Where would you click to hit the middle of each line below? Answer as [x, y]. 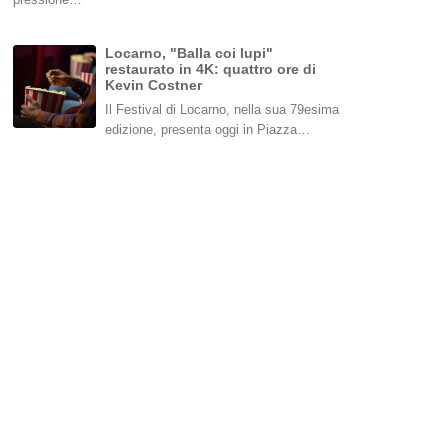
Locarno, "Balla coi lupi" [189, 53]
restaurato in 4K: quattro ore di [211, 69]
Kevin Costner [154, 85]
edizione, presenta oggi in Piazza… [208, 130]
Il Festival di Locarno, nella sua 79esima [222, 110]
